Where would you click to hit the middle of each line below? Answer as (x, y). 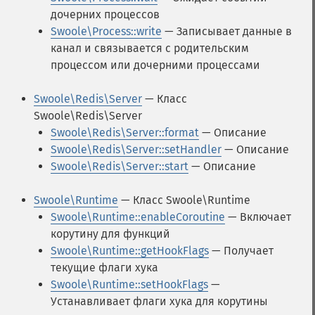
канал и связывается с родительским (150, 48)
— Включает (258, 217)
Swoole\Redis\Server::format (125, 133)
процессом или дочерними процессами (155, 65)
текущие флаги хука (104, 268)
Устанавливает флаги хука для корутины (159, 301)
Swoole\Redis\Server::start (120, 166)
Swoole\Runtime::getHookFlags (130, 251)
